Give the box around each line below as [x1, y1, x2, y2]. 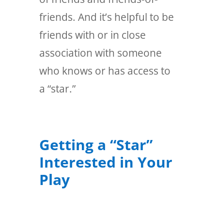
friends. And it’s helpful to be [39, 10, 174, 24]
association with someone [39, 46, 162, 60]
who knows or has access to [39, 63, 170, 77]
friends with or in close [39, 28, 146, 42]
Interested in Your [39, 152, 172, 172]
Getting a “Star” [39, 134, 153, 155]
